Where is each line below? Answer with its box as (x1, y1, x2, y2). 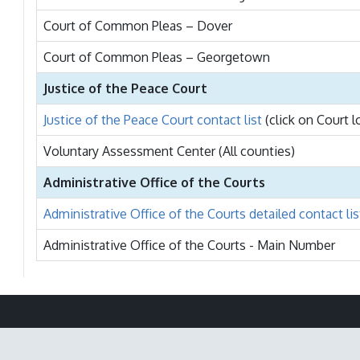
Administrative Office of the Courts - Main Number (43, 237, 335, 253)
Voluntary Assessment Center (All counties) (43, 143, 295, 159)
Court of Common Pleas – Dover (43, 18, 232, 34)
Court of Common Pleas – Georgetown (43, 49, 270, 65)
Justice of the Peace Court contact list (43, 112, 262, 128)
